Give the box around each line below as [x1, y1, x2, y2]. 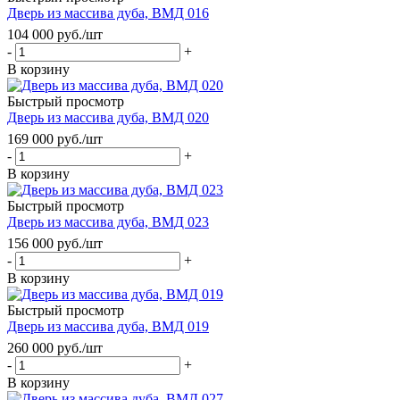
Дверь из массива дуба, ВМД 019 [7, 318, 209, 334]
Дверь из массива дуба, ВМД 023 [7, 213, 209, 229]
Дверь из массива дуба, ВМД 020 [7, 109, 209, 125]
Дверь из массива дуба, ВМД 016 [7, 4, 209, 21]
